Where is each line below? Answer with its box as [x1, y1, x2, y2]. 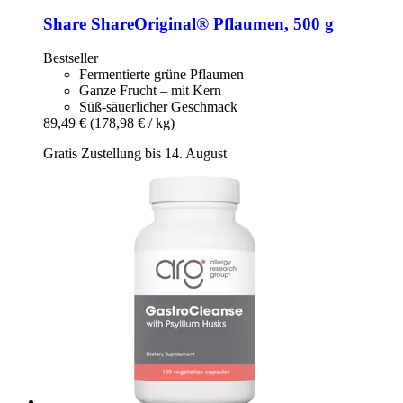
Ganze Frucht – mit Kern [79, 83, 221, 99]
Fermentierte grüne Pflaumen [79, 67, 244, 83]
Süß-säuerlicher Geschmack [79, 99, 237, 115]
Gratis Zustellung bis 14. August [43, 146, 227, 162]
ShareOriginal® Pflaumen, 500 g [86, 13, 334, 33]
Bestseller [43, 50, 98, 67]
